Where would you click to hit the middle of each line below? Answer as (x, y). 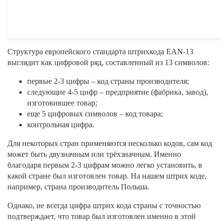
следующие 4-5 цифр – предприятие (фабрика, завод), (118, 92)
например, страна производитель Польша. (78, 187)
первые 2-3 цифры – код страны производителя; (108, 81)
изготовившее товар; (62, 103)
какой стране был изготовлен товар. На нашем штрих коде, (107, 176)
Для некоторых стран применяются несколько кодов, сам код (110, 144)
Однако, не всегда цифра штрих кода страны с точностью (104, 206)
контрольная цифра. (61, 125)
